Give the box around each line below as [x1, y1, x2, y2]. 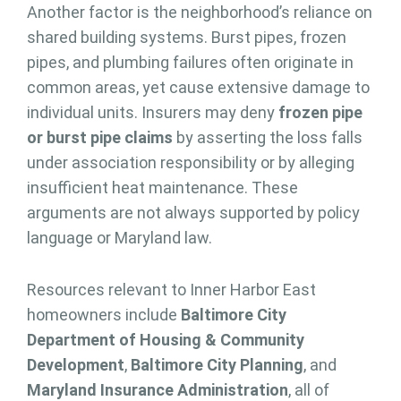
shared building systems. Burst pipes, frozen [27, 28, 346, 47]
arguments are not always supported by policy [27, 203, 360, 223]
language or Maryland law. [27, 228, 212, 248]
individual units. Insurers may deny [27, 103, 278, 123]
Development [27, 355, 124, 375]
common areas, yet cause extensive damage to [27, 78, 370, 98]
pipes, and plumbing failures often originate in [27, 53, 354, 73]
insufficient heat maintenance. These [27, 178, 298, 198]
